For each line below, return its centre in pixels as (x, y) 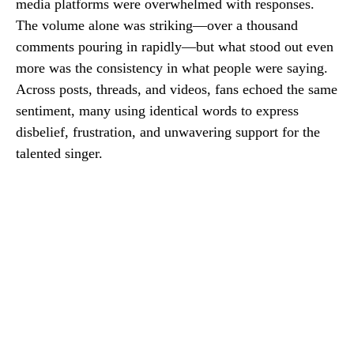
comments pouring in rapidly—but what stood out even (175, 47)
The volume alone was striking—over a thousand (157, 25)
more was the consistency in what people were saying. (172, 68)
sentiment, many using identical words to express (157, 111)
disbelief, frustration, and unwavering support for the (168, 132)
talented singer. (59, 153)
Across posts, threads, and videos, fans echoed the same (177, 89)
